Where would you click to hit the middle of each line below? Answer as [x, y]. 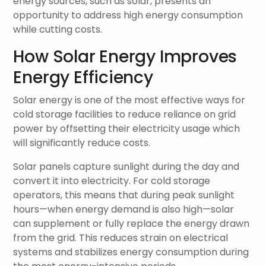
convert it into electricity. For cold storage [112, 180]
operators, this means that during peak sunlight [124, 195]
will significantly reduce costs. [82, 142]
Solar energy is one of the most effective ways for [129, 100]
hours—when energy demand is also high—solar [124, 209]
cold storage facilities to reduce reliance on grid [125, 114]
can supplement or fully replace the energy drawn [132, 223]
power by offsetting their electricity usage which [127, 128]
